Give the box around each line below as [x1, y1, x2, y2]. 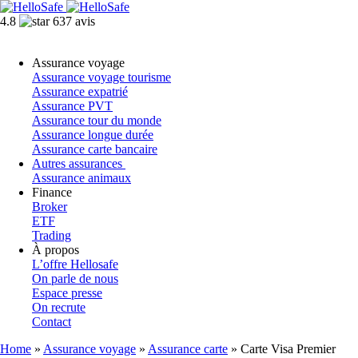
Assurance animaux [32, 171, 131, 185]
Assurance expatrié [32, 85, 128, 98]
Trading [32, 229, 71, 242]
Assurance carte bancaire [32, 142, 157, 156]
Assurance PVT [32, 99, 113, 113]
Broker [32, 200, 67, 213]
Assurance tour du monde [32, 113, 161, 127]
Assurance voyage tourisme [32, 70, 171, 84]
